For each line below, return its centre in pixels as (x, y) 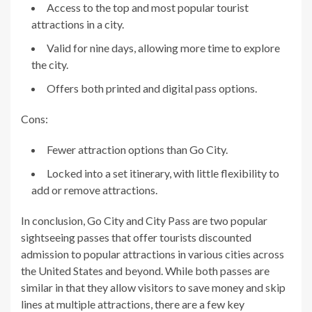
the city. (50, 64)
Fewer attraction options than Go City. (137, 149)
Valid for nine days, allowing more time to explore (163, 47)
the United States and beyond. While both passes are (145, 270)
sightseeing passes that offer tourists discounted (136, 237)
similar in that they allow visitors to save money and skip (153, 287)
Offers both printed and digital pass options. (152, 88)
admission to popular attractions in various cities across (153, 253)
